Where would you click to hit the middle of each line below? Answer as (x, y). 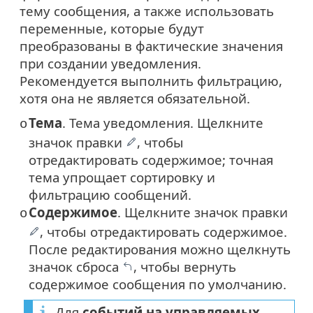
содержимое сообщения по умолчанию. (158, 284)
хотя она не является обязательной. (135, 98)
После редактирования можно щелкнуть (160, 249)
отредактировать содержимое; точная (151, 159)
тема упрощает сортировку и (122, 177)
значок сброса (75, 266)
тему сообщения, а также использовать (147, 10)
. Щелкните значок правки (203, 212)
